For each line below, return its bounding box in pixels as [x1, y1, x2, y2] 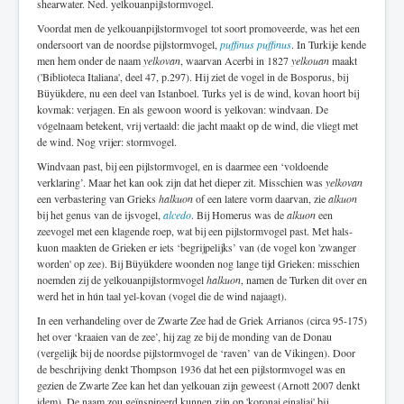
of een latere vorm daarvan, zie [193, 190, 328, 206]
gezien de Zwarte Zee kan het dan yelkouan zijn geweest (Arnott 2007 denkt [37, 377, 360, 392]
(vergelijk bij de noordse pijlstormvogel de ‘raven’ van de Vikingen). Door [37, 344, 355, 360]
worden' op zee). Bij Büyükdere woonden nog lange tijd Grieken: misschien [37, 255, 360, 271]
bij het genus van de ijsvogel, [37, 207, 163, 222]
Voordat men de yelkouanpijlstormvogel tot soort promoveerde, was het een [37, 20, 360, 35]
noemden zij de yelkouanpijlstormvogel [37, 271, 207, 287]
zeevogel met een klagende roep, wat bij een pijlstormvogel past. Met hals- [37, 223, 353, 238]
